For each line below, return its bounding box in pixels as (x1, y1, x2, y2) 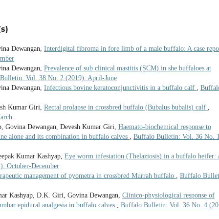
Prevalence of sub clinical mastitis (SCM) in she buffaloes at (44, 65, 211, 72)
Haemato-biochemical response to (118, 123, 211, 131)
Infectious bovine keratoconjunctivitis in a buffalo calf (44, 84, 197, 92)
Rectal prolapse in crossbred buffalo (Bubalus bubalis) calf (44, 104, 208, 111)
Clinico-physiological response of (122, 192, 215, 199)
